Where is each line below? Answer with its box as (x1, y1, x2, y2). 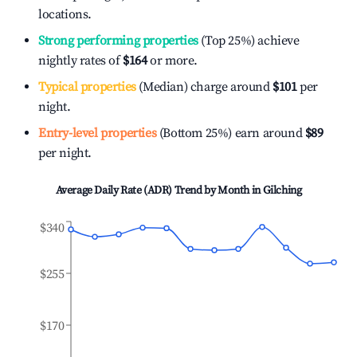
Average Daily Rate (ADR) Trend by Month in (55, 183, 263, 198)
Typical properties (38, 79, 136, 95)
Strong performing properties (38, 33, 198, 49)
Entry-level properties (38, 125, 157, 141)
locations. (38, 6, 92, 22)
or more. (147, 53, 198, 69)
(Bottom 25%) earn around (156, 125, 303, 141)
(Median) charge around (135, 79, 270, 95)
